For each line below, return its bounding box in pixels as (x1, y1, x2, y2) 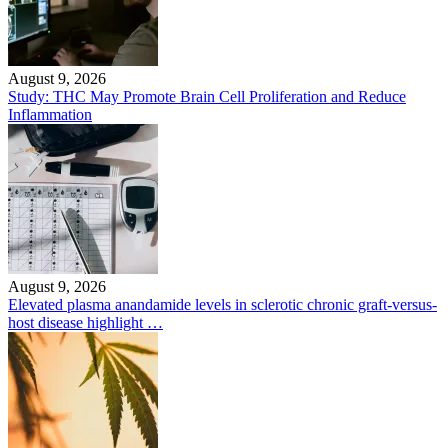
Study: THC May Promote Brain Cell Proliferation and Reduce (8, 88, 406, 105)
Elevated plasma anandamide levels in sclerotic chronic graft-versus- (8, 296, 437, 313)
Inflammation (8, 106, 92, 123)
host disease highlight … (8, 314, 163, 331)
